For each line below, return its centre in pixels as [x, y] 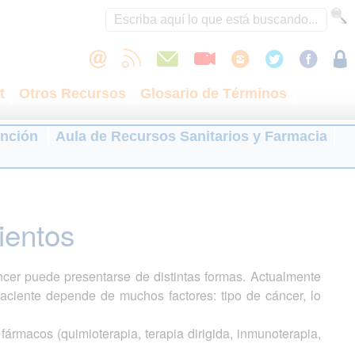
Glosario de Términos [214, 94]
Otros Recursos [73, 94]
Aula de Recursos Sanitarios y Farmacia [191, 136]
